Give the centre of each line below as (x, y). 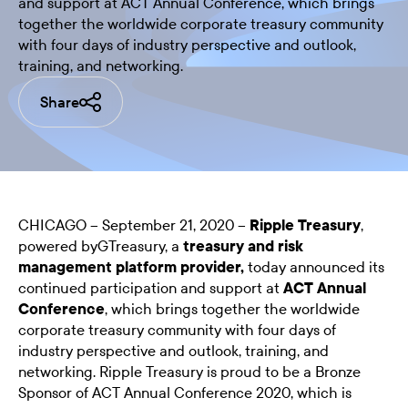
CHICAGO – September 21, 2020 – (134, 225)
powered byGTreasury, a (101, 246)
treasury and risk (243, 246)
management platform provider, (133, 267)
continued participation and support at (151, 288)
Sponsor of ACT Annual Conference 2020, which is (185, 393)
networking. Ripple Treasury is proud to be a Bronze (189, 372)
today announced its (316, 267)
